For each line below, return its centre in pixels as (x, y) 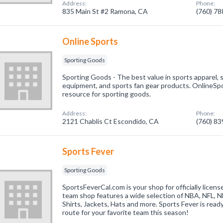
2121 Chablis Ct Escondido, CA (111, 121)
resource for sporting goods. (107, 94)
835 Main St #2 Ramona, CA (105, 11)
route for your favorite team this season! (126, 212)
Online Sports (90, 41)
